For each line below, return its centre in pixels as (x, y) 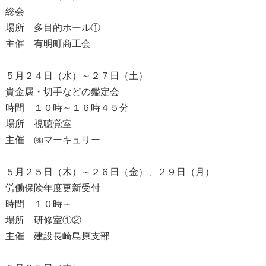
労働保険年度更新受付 (53, 188)
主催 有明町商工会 (48, 43)
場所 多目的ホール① (53, 27)
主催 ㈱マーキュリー (53, 140)
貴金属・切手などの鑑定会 (62, 91)
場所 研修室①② (43, 220)
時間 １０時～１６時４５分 (67, 107)
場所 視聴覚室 (38, 123)
